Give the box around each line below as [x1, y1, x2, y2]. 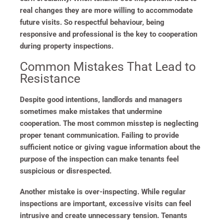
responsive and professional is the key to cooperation [20, 29, 197, 39]
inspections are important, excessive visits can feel [20, 199, 191, 208]
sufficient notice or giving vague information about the [20, 142, 200, 152]
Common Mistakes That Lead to [20, 59, 196, 74]
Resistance [20, 71, 80, 86]
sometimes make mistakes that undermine [20, 107, 162, 116]
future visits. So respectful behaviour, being [20, 17, 165, 27]
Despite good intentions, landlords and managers [20, 95, 182, 104]
